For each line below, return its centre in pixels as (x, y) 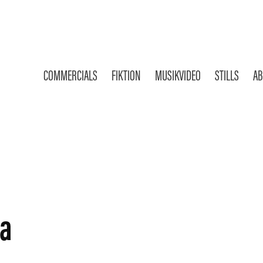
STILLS (227, 76)
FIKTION (126, 76)
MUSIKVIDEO (178, 76)
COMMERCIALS (70, 76)
